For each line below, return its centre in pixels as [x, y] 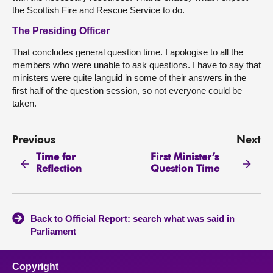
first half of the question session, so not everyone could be [127, 90]
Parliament [53, 232]
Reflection [59, 169]
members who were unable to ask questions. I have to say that [136, 65]
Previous [34, 140]
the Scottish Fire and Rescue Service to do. [98, 10]
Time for [56, 158]
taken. [24, 103]
